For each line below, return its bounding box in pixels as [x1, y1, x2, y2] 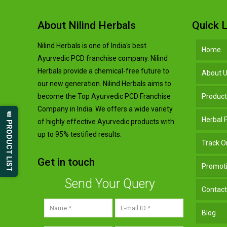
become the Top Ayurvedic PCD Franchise [37, 92, 171, 100]
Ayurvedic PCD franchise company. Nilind [37, 54, 168, 62]
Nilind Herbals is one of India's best [37, 41, 147, 50]
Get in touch [37, 156, 95, 168]
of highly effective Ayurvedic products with [37, 117, 175, 126]
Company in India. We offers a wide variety [37, 104, 173, 113]
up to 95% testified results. [37, 130, 122, 138]
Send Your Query [64, 176, 155, 191]
